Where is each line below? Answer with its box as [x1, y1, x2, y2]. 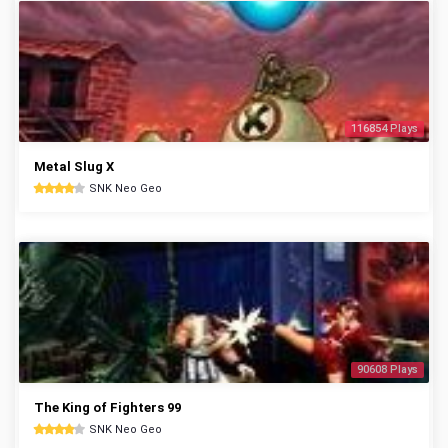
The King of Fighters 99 [34, 400, 181, 415]
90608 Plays [357, 363, 418, 376]
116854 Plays [351, 122, 418, 135]
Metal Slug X [34, 159, 114, 174]
